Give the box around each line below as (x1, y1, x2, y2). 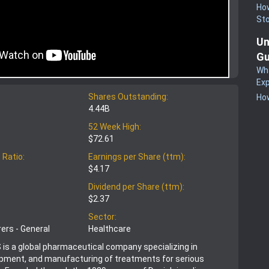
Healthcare (88, 224, 131, 234)
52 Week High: (88, 122, 141, 132)
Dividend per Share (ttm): (88, 182, 184, 192)
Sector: (88, 212, 116, 222)
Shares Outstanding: (88, 92, 168, 102)
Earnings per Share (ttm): (88, 152, 186, 162)
